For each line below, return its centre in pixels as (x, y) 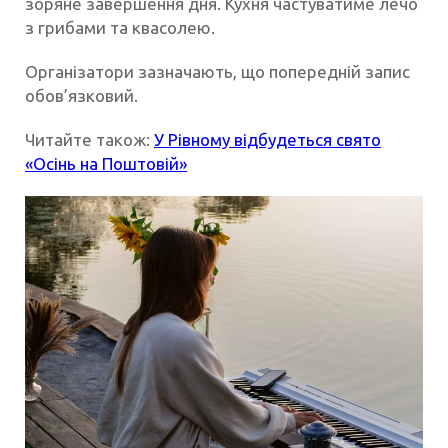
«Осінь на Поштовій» (106, 163)
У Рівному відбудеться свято (267, 139)
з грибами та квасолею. (120, 27)
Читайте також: (89, 139)
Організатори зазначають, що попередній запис (217, 71)
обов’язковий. (81, 95)
